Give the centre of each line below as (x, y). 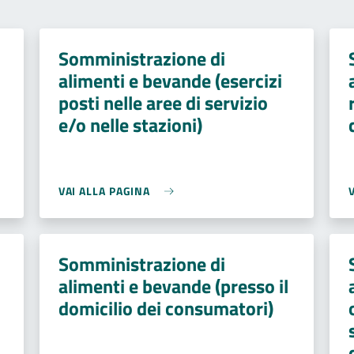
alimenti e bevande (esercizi (170, 81)
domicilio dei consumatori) (166, 308)
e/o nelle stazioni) (130, 125)
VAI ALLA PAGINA (104, 191)
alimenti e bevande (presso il (173, 286)
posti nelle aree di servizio (163, 103)
